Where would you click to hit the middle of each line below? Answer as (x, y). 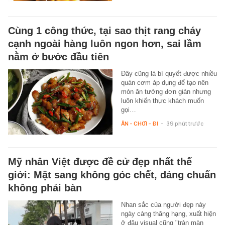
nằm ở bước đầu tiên (59, 57)
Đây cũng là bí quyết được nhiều (169, 74)
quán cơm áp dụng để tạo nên (164, 83)
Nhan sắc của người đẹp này (163, 205)
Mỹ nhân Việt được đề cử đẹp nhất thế (100, 162)
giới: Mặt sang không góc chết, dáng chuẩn (112, 175)
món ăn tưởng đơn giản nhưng (166, 92)
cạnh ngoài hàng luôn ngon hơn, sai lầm (105, 44)
